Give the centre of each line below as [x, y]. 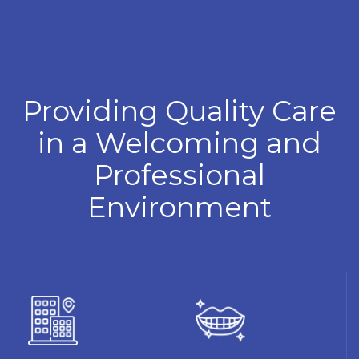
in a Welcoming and [179, 143]
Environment [179, 207]
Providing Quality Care [179, 111]
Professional [179, 175]
